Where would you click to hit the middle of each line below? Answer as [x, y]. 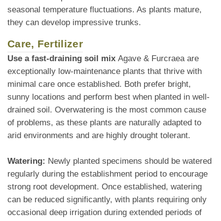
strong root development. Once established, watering [105, 187]
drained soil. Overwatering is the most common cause [107, 110]
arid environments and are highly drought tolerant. [99, 136]
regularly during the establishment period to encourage [108, 174]
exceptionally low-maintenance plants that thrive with [105, 72]
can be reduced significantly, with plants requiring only [107, 200]
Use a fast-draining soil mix [63, 59]
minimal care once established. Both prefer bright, [99, 84]
